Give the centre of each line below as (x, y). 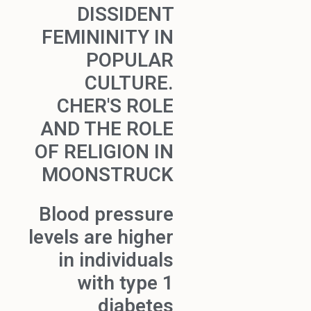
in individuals (116, 260)
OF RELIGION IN (104, 152)
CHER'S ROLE (115, 106)
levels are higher (101, 237)
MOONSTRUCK (108, 175)
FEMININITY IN (108, 37)
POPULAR (130, 60)
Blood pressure (106, 215)
